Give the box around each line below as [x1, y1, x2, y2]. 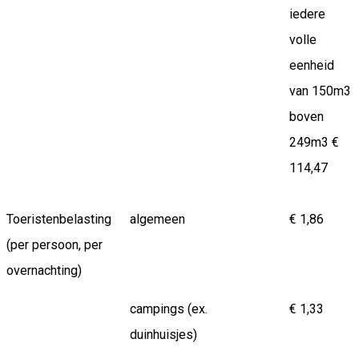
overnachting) [6, 263, 82, 279]
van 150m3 [289, 83, 351, 99]
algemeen [130, 212, 185, 228]
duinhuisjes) [130, 327, 197, 343]
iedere [289, 6, 325, 22]
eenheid [289, 58, 334, 74]
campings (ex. [130, 301, 208, 317]
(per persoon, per [6, 237, 103, 253]
